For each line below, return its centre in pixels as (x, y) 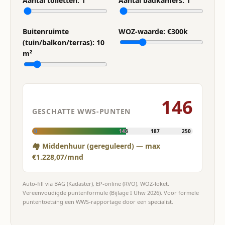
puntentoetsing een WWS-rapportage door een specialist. (98, 202)
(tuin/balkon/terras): (60, 42)
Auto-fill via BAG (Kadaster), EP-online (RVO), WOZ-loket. (96, 184)
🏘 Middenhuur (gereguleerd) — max (96, 146)
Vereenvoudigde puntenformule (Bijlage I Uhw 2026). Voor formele (111, 193)
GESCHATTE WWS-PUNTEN (81, 111)
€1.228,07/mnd (58, 157)
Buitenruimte (46, 31)
